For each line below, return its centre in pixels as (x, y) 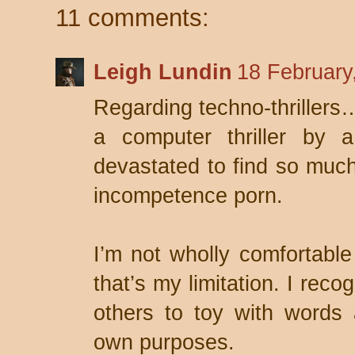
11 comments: (132, 18)
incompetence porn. (188, 196)
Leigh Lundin (163, 72)
